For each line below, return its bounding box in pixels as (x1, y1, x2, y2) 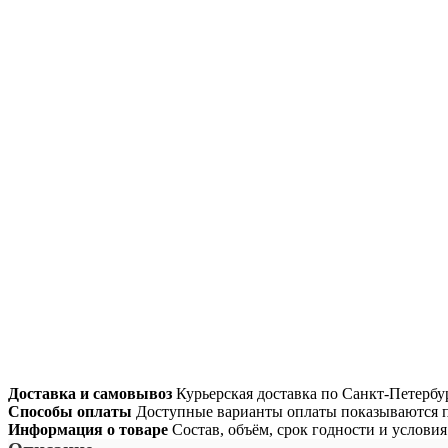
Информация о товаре (8, 421, 168, 439)
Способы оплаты (8, 403, 132, 421)
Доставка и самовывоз (8, 385, 172, 403)
